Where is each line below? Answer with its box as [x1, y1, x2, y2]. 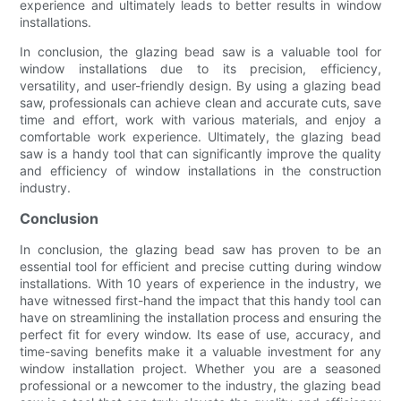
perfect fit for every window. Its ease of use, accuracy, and [20, 326, 381, 342]
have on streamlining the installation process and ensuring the [20, 309, 381, 325]
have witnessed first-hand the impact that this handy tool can [20, 292, 381, 308]
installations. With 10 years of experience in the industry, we [20, 275, 381, 291]
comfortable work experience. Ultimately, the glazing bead [20, 128, 381, 144]
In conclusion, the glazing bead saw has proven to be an [20, 241, 381, 257]
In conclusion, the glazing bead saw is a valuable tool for [20, 43, 381, 59]
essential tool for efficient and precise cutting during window [20, 258, 381, 274]
